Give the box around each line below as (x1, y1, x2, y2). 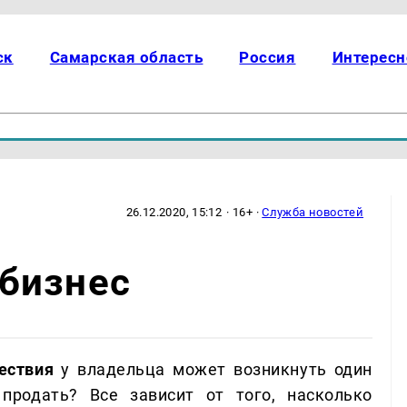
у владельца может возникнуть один (54, 359, 373, 379)
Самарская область (49, 48, 203, 66)
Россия (239, 48, 296, 66)
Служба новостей (262, 204, 364, 219)
